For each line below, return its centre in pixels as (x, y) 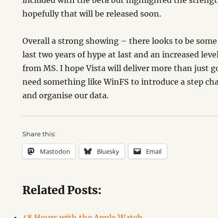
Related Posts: (62, 190)
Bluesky (108, 151)
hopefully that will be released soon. (92, 14)
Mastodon (55, 151)
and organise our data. (66, 95)
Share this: (39, 134)
